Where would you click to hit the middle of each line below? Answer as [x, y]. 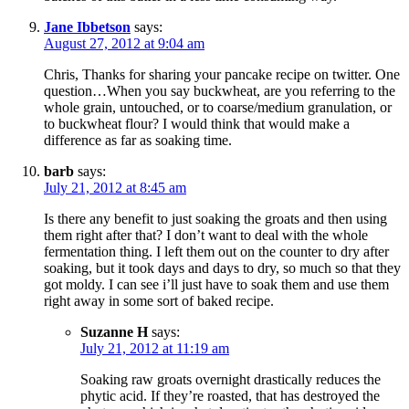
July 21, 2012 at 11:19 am [155, 349]
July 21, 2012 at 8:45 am [115, 188]
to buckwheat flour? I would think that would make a [197, 124]
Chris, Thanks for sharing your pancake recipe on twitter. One [222, 75]
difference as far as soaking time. [138, 141]
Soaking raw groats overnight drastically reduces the [231, 380]
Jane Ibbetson [87, 27]
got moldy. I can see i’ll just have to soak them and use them [216, 285]
